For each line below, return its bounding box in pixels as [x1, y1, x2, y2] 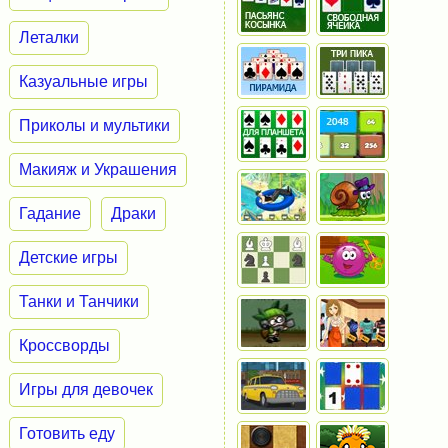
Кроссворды [18, 336, 110, 354]
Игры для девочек [18, 380, 153, 398]
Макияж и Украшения [18, 160, 177, 178]
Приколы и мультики [18, 116, 170, 134]
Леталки [18, 28, 79, 46]
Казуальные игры [18, 72, 148, 90]
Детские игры [18, 248, 118, 266]
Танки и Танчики [18, 292, 139, 310]
